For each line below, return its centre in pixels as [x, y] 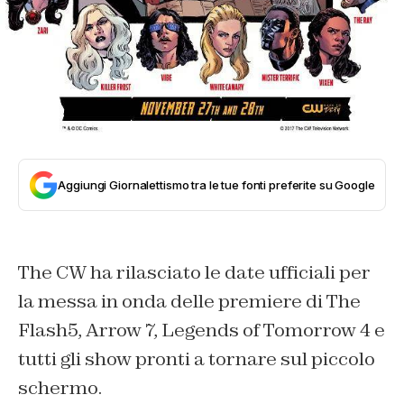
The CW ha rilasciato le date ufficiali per [194, 273]
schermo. [60, 388]
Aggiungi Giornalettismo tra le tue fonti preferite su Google [216, 185]
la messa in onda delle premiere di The [189, 302]
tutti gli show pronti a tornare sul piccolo [197, 359]
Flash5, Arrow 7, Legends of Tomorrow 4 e [202, 331]
